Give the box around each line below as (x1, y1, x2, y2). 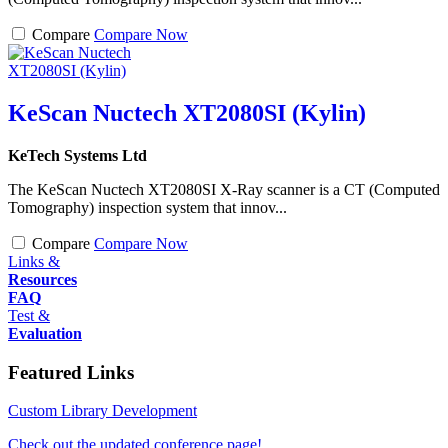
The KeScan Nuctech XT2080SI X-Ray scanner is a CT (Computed (8, 180, 440, 198)
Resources (8, 270, 77, 288)
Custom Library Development (8, 402, 197, 420)
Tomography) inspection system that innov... (8, 198, 287, 216)
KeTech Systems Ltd (8, 146, 147, 164)
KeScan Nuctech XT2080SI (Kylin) (8, 99, 366, 126)
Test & (8, 306, 50, 324)
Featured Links (8, 361, 134, 383)
